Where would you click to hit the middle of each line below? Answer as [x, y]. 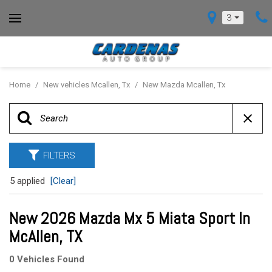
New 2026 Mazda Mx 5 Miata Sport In [130, 218]
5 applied [29, 181]
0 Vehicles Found [47, 259]
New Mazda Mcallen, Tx [184, 85]
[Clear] [63, 181]
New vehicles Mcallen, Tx [87, 85]
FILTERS [59, 155]
